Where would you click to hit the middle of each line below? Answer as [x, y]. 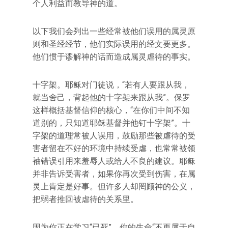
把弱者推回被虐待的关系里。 [85, 199]
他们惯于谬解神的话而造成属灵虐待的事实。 [114, 57]
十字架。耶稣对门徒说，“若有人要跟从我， [111, 85]
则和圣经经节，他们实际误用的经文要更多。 [114, 44]
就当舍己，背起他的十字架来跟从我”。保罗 [111, 97]
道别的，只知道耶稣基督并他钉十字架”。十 [111, 123]
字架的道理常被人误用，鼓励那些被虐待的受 [114, 136]
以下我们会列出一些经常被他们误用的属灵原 [114, 31]
